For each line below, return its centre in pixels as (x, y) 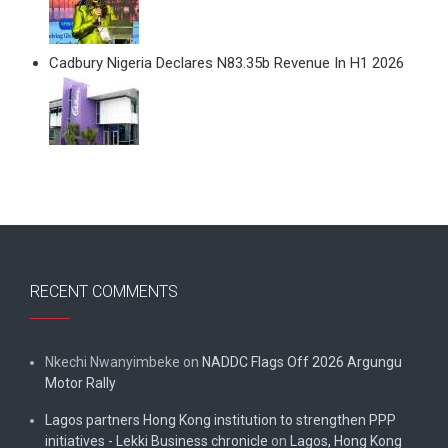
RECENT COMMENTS (104, 292)
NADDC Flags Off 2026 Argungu (302, 362)
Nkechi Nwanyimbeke (112, 362)
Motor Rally (80, 383)
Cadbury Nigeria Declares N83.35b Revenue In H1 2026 (226, 62)
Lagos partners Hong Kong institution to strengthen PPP (220, 420)
